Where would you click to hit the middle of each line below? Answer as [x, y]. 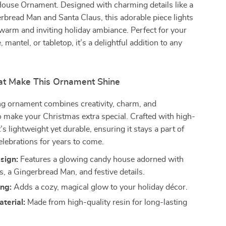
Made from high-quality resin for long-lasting [106, 202]
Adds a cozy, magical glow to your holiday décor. [100, 187]
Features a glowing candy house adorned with [101, 159]
